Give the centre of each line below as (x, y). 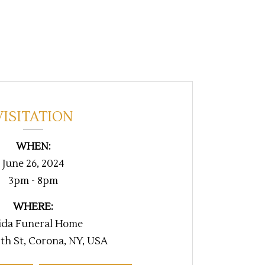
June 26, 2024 (33, 164)
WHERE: (33, 207)
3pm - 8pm (33, 181)
